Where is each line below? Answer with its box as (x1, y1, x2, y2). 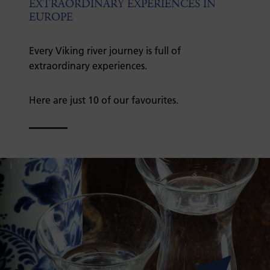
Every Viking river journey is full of (29, 45, 181, 57)
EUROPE (29, 10, 73, 25)
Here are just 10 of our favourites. (29, 94, 178, 106)
